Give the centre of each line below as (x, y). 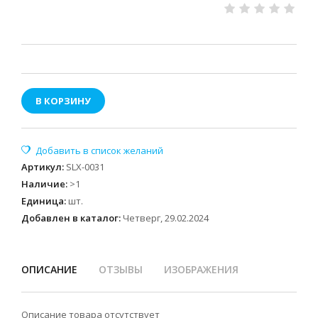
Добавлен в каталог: (71, 218)
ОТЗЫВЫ (121, 269)
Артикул (42, 167)
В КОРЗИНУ (63, 101)
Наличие (43, 184)
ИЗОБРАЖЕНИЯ (201, 269)
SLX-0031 (85, 167)
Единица (43, 201)
